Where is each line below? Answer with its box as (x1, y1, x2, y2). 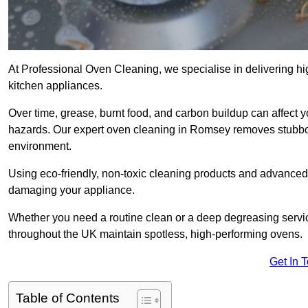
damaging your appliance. (8, 184, 135, 197)
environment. (8, 140, 71, 153)
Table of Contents (16, 291, 120, 306)
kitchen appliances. (8, 80, 102, 92)
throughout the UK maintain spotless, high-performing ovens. (8, 228, 302, 241)
